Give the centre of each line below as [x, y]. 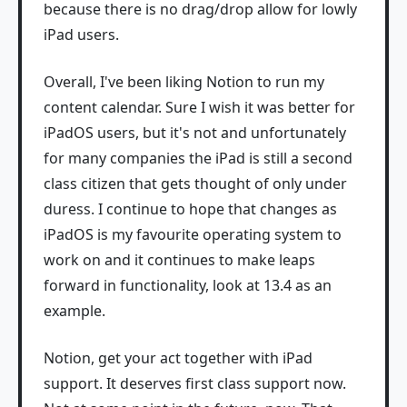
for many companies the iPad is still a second [198, 159]
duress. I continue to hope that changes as [190, 209]
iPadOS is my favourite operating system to [193, 235]
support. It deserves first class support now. [195, 384]
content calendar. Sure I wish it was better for [199, 108]
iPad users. [81, 35]
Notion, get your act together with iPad [178, 358]
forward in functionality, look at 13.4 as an [188, 286]
